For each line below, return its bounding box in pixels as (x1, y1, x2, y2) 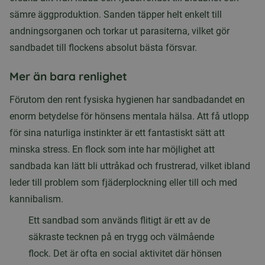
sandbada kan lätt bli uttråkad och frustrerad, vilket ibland (9, 160, 250, 172)
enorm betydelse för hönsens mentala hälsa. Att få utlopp (9, 111, 249, 122)
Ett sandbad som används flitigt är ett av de (28, 215, 210, 226)
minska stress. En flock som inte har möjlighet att (9, 144, 215, 155)
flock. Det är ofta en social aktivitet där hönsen (28, 248, 222, 259)
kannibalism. (9, 193, 63, 205)
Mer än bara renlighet (9, 69, 127, 83)
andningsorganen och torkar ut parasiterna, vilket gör (9, 25, 230, 37)
